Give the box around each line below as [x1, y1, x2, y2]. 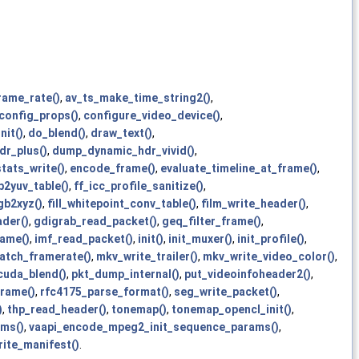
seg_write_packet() [174, 284, 277, 298]
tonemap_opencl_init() [171, 302, 292, 316]
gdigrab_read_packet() [34, 214, 157, 228]
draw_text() [91, 126, 152, 139]
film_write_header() [201, 196, 306, 210]
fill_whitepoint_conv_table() [47, 196, 196, 210]
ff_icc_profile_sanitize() [74, 179, 204, 192]
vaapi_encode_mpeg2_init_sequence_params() [29, 320, 279, 333]
